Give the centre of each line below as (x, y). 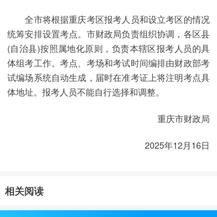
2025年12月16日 (177, 145)
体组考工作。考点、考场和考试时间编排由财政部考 (108, 62)
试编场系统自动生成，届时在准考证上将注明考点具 (108, 77)
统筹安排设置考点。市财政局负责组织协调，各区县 (108, 33)
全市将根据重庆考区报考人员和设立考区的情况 (108, 19)
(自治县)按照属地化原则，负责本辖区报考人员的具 (108, 48)
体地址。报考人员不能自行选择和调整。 (86, 92)
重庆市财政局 (184, 118)
